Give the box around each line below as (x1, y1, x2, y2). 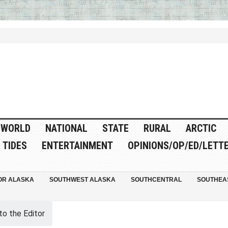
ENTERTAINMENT (41, 139, 113, 152)
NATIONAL (45, 122, 88, 135)
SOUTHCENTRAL (130, 176, 182, 184)
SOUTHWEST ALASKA (49, 176, 116, 184)
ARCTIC (185, 122, 216, 135)
